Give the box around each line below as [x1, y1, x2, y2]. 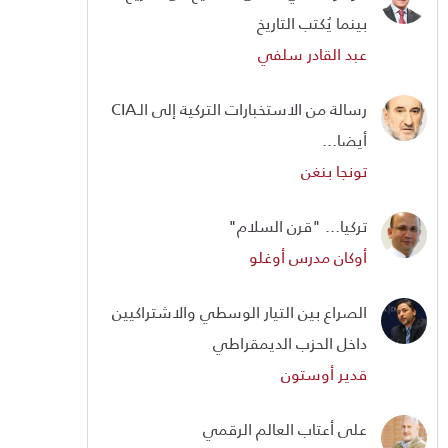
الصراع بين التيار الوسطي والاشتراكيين [112, 296, 367, 328]
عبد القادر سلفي [258, 38, 367, 70]
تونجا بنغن [301, 155, 367, 187]
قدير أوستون [281, 358, 367, 390]
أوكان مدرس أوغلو [249, 241, 367, 273]
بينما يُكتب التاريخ [257, 7, 367, 39]
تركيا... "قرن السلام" [228, 210, 367, 242]
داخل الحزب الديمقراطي [213, 327, 367, 359]
